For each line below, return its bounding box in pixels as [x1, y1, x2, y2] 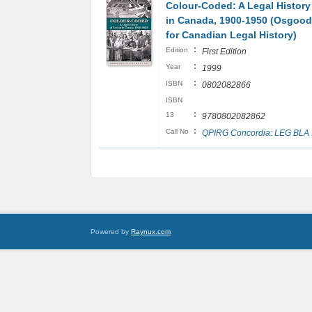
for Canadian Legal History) [166, 29, 297, 40]
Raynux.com [131, 228, 171, 235]
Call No [166, 127, 189, 135]
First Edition [202, 47, 247, 56]
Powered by [91, 228, 131, 235]
